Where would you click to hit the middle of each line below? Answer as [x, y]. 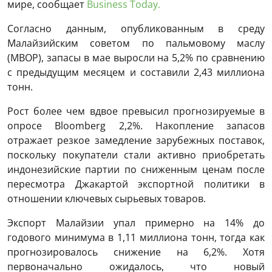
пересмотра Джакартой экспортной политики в [136, 184]
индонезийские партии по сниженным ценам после [136, 170]
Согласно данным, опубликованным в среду [136, 29]
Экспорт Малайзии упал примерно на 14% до [136, 223]
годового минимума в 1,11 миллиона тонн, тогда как [136, 238]
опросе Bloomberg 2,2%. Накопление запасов [136, 126]
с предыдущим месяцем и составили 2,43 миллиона [136, 73]
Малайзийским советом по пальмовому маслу [136, 43]
